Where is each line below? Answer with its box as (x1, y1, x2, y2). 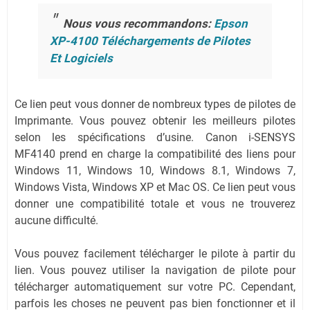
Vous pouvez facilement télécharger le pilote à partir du (15, 247, 295, 260)
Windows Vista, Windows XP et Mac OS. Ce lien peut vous (15, 181, 295, 194)
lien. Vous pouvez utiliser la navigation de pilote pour (15, 264, 295, 277)
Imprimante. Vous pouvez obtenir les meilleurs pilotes (15, 114, 295, 127)
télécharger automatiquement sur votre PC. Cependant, (15, 280, 295, 293)
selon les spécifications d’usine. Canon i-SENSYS (15, 131, 295, 144)
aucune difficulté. (15, 214, 98, 227)
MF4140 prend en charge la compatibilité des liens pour (15, 147, 295, 161)
